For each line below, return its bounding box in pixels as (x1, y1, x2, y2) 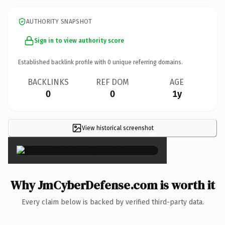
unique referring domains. (111, 58, 183, 66)
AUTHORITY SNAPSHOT (26, 18, 92, 25)
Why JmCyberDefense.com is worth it (10, 176, 215, 193)
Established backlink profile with (18, 58, 107, 66)
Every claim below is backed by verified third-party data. (21, 197, 204, 206)
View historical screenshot (81, 124, 154, 132)
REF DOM (96, 77, 129, 87)
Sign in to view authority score (34, 37, 124, 44)
